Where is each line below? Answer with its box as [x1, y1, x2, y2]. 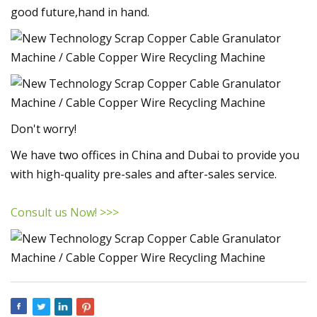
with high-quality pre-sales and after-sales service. [11, 166, 277, 182]
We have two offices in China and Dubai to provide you [11, 146, 299, 163]
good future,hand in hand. [11, 4, 149, 20]
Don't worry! [11, 120, 76, 137]
